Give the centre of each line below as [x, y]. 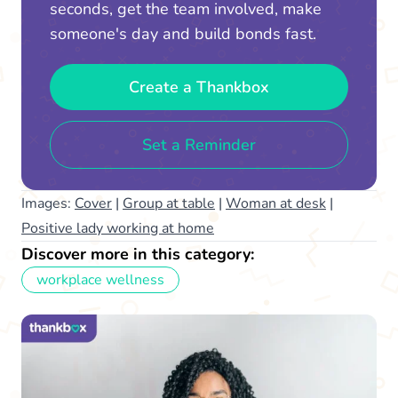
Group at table [169, 203]
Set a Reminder [199, 144]
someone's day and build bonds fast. [183, 33]
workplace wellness [100, 279]
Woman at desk [276, 203]
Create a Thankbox [199, 87]
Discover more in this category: [138, 254]
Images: [48, 203]
